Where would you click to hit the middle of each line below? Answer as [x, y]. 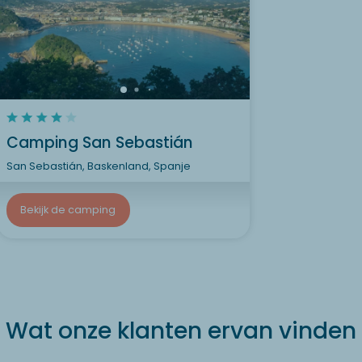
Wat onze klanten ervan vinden [181, 331]
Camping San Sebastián [99, 142]
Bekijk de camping [68, 210]
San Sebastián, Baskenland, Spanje [98, 166]
